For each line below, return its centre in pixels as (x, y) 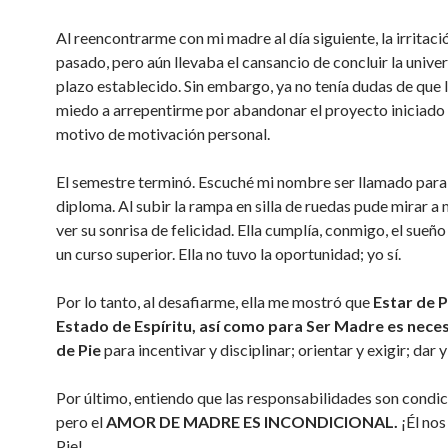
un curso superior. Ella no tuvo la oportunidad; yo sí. (228, 253)
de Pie (78, 349)
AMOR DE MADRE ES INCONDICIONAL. (252, 421)
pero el (81, 421)
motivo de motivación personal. (163, 133)
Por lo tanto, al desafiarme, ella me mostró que (214, 301)
